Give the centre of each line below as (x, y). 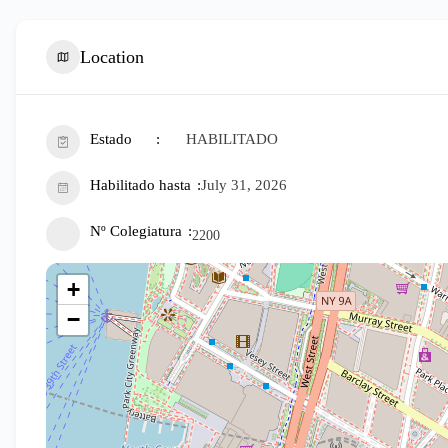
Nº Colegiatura (136, 231)
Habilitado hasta (140, 185)
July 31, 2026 (244, 185)
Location (112, 56)
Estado (111, 139)
